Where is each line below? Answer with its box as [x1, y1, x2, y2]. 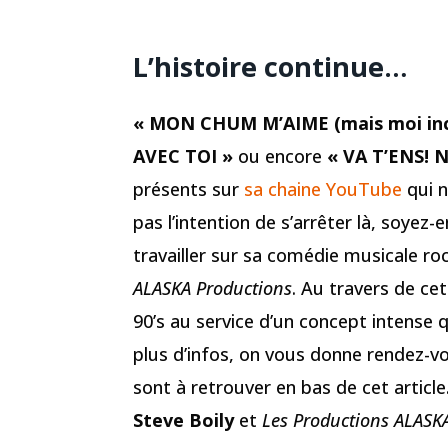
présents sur [133, 177, 244, 202]
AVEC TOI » [133, 144, 233, 169]
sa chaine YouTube [244, 177, 402, 202]
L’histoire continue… [133, 47, 407, 85]
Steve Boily [133, 408, 239, 433]
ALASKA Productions [133, 276, 292, 301]
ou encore [233, 144, 327, 169]
